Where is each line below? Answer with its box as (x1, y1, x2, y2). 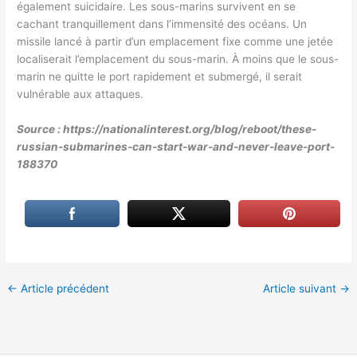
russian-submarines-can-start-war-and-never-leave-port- (17, 140, 335, 154)
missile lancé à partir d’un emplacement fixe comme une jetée (17, 35, 334, 49)
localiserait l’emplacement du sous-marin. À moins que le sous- (17, 53, 339, 66)
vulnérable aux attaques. (17, 88, 144, 101)
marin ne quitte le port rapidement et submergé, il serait (17, 70, 303, 84)
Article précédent (18, 281, 110, 295)
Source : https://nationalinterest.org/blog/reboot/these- (17, 123, 317, 136)
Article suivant (262, 281, 339, 295)
